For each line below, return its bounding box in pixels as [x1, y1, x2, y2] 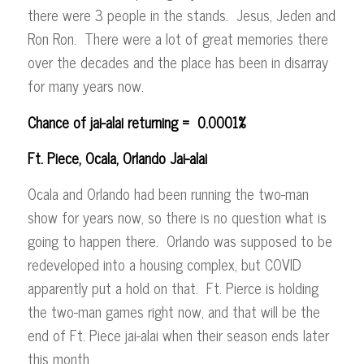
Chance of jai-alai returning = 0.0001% [27, 109, 245, 134]
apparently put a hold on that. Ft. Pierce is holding [27, 275, 318, 301]
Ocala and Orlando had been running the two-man [27, 181, 309, 206]
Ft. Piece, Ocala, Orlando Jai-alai [27, 145, 207, 171]
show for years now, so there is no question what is [27, 205, 327, 230]
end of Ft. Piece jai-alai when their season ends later [27, 323, 329, 348]
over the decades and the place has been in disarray [27, 50, 328, 75]
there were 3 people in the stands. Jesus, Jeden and [27, 2, 336, 28]
